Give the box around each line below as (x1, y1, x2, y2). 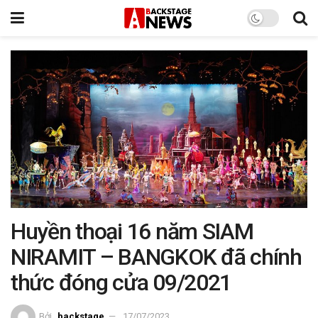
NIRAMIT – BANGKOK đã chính (11, 243, 302, 270)
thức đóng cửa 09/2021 (11, 268, 232, 296)
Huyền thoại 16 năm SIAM (11, 217, 253, 245)
